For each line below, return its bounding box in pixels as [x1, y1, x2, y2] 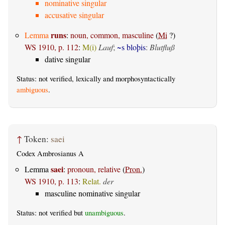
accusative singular [45, 10, 104, 21]
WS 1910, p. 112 [25, 42, 78, 53]
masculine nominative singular [45, 187, 140, 198]
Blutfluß [150, 42, 175, 53]
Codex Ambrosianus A [17, 149, 84, 159]
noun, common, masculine [70, 30, 154, 41]
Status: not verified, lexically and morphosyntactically [17, 74, 175, 84]
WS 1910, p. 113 [25, 175, 78, 186]
